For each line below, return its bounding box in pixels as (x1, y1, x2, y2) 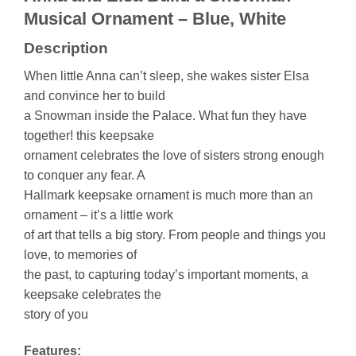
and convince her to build (24, 88, 165, 103)
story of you (24, 307, 88, 321)
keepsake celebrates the (24, 287, 161, 301)
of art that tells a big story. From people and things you (24, 227, 326, 242)
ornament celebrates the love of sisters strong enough (24, 148, 324, 162)
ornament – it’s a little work (24, 207, 173, 222)
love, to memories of (24, 247, 137, 261)
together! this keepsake (24, 128, 154, 142)
